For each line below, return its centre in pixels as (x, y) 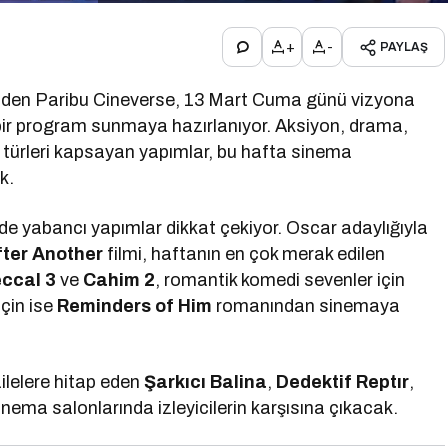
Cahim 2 (119, 280)
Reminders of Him (135, 306)
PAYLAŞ (404, 47)
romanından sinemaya (306, 306)
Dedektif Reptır (343, 382)
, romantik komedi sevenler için (280, 280)
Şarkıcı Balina (206, 382)
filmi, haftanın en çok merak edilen (244, 254)
